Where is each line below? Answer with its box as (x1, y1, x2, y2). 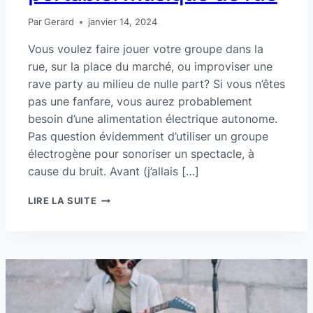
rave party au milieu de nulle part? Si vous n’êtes (28, 77, 285, 92)
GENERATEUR (96, 192, 163, 203)
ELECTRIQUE (96, 206, 158, 217)
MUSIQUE (96, 234, 142, 245)
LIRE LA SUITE (28, 196, 97, 207)
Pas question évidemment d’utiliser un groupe (28, 129, 268, 144)
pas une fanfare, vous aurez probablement (28, 94, 252, 109)
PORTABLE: (96, 220, 152, 231)
